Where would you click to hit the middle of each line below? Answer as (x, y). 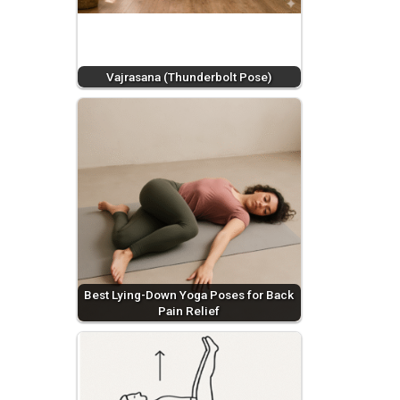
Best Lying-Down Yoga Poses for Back (189, 294)
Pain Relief (189, 310)
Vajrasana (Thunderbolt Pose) (189, 76)
